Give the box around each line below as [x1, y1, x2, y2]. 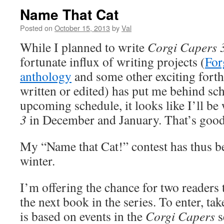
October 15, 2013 [54, 22, 110, 33]
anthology [20, 67, 71, 84]
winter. [20, 152, 55, 169]
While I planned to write [20, 38, 147, 55]
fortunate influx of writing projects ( [20, 53, 205, 70]
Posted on [20, 22, 52, 33]
